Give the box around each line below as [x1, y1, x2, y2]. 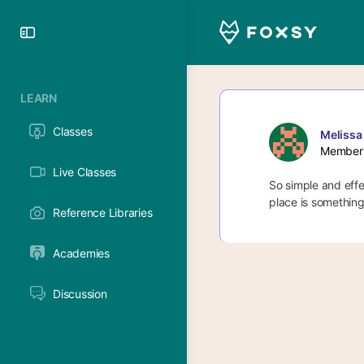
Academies [53, 246, 110, 260]
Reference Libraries [53, 206, 153, 219]
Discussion [53, 287, 107, 301]
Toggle [37, 19, 99, 43]
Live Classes [53, 165, 117, 179]
